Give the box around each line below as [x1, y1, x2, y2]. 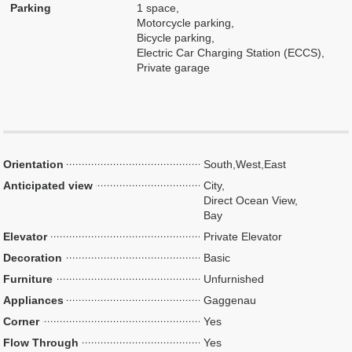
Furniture [3, 273, 53, 285]
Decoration [3, 251, 63, 264]
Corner [3, 315, 40, 328]
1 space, [137, 2, 180, 14]
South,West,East [203, 158, 287, 170]
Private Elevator [203, 230, 283, 243]
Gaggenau [203, 294, 257, 306]
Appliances [3, 294, 64, 306]
